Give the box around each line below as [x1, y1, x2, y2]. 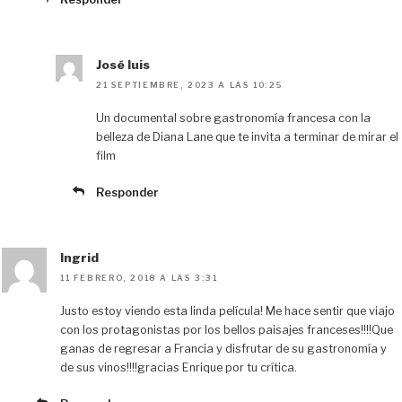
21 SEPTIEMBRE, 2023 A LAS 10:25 [96, 80, 284, 91]
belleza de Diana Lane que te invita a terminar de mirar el [96, 130, 398, 144]
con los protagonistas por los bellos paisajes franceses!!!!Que [60, 323, 393, 337]
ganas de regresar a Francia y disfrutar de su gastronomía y [60, 342, 387, 356]
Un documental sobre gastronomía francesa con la [96, 111, 371, 126]
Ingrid [60, 249, 99, 265]
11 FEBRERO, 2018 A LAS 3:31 [60, 273, 218, 284]
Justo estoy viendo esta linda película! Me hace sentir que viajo [60, 304, 395, 319]
